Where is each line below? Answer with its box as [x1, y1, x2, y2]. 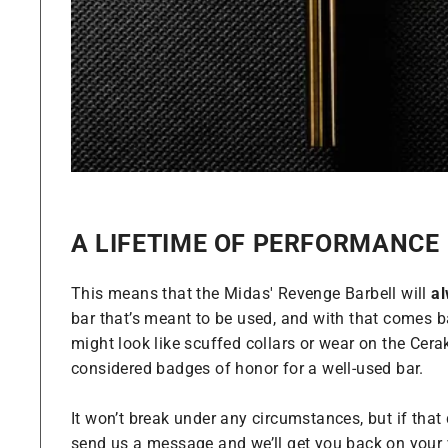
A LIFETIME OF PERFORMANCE [71, 229, 440, 259]
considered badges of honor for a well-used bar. [71, 359, 424, 379]
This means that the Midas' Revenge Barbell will [71, 284, 432, 304]
